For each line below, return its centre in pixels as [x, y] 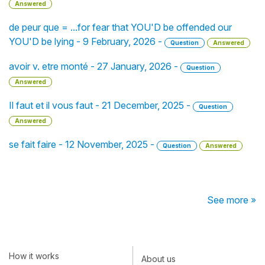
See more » [232, 200]
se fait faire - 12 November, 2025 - [83, 144]
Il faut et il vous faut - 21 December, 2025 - [101, 105]
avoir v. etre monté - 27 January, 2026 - [95, 66]
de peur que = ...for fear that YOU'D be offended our [120, 27]
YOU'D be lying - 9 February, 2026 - [87, 41]
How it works [34, 256]
